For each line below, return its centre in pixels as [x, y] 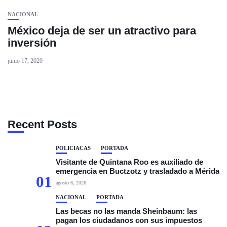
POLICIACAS [73, 148]
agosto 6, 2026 [71, 183]
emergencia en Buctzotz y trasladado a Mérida [138, 171]
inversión [32, 43]
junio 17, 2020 [25, 61]
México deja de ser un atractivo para [102, 31]
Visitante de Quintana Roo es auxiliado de [129, 162]
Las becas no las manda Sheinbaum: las [126, 211]
